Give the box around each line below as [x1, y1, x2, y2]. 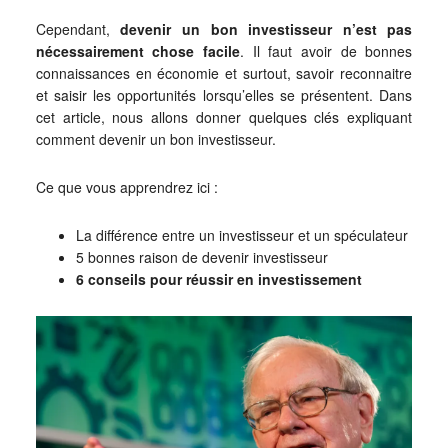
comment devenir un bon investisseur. [35, 129, 276, 149]
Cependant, [35, 19, 121, 39]
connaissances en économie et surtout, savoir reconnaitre [35, 63, 413, 83]
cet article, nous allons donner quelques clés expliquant [35, 107, 413, 127]
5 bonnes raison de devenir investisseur [75, 247, 328, 267]
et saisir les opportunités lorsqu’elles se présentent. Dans [35, 85, 413, 105]
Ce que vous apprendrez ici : [35, 177, 218, 197]
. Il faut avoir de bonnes [240, 41, 413, 61]
